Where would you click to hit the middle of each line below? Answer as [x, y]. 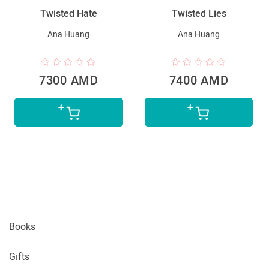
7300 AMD [69, 80]
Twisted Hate [68, 13]
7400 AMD [199, 80]
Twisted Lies [199, 13]
